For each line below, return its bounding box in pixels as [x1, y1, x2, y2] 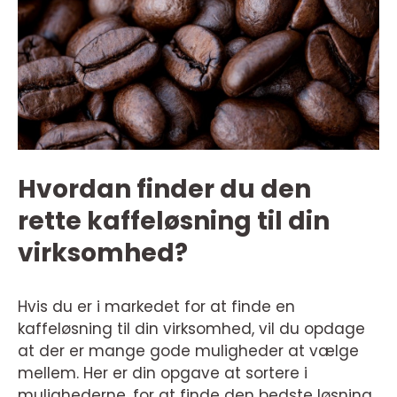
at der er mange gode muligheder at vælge [18, 339, 359, 362]
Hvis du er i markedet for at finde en [18, 295, 295, 317]
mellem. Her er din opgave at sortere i [18, 362, 307, 384]
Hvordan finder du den [18, 171, 311, 206]
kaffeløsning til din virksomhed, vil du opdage [18, 317, 365, 339]
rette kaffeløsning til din [18, 203, 330, 238]
